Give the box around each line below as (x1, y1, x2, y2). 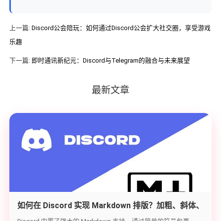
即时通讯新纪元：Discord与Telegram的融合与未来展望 (31, 57, 190, 65)
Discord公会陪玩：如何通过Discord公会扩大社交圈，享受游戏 (31, 24, 211, 32)
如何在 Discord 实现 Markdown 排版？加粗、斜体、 (17, 201, 204, 211)
